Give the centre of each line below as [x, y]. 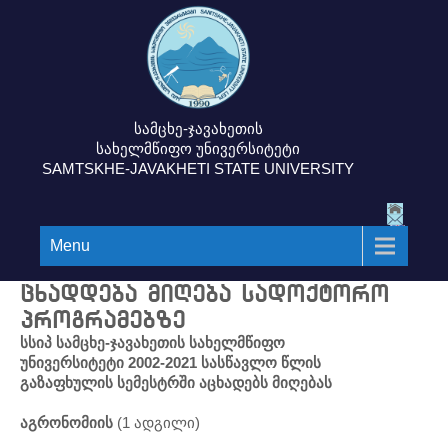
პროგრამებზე [102, 319]
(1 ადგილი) [158, 422]
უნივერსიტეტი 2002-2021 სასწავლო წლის [170, 362]
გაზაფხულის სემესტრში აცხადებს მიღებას [176, 382]
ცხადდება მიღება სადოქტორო [204, 293]
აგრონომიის [68, 422]
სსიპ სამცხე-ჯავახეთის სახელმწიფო [152, 342]
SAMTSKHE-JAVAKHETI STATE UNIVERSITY [198, 168]
